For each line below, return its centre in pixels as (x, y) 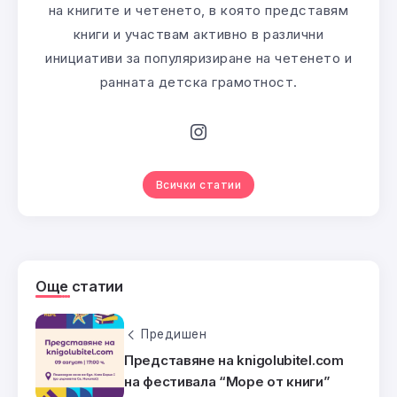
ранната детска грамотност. (198, 82)
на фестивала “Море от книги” (227, 382)
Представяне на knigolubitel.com (234, 361)
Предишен (174, 335)
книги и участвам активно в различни (198, 35)
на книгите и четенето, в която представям (198, 11)
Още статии (79, 287)
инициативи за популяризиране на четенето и (198, 58)
